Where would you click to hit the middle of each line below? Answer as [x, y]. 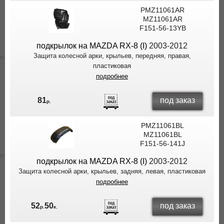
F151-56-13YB [162, 28]
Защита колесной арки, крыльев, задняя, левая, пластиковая [112, 171]
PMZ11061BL [162, 125]
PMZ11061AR [162, 10]
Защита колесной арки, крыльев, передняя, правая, [112, 56]
